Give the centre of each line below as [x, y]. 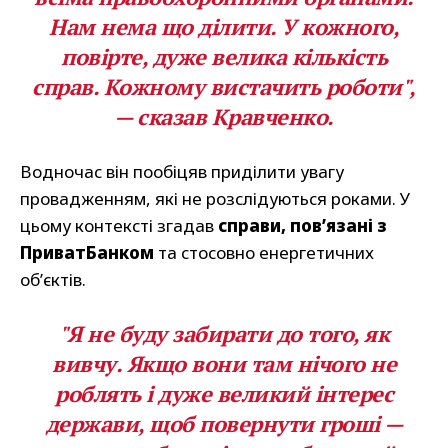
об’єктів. [53, 280]
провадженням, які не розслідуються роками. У [215, 199]
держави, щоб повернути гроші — [224, 424]
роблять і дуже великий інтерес [224, 394]
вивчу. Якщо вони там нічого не [224, 364]
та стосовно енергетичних [264, 253]
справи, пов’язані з [300, 226]
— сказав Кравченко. [224, 117]
